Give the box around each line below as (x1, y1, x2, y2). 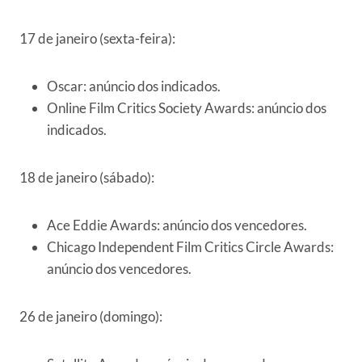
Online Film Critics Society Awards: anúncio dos (47, 99, 326, 117)
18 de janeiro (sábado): (19, 169, 154, 187)
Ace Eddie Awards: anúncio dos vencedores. (47, 217, 307, 234)
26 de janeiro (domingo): (19, 308, 162, 326)
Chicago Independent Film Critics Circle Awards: (47, 238, 334, 256)
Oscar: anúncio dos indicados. (47, 78, 221, 95)
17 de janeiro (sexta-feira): (19, 30, 175, 48)
